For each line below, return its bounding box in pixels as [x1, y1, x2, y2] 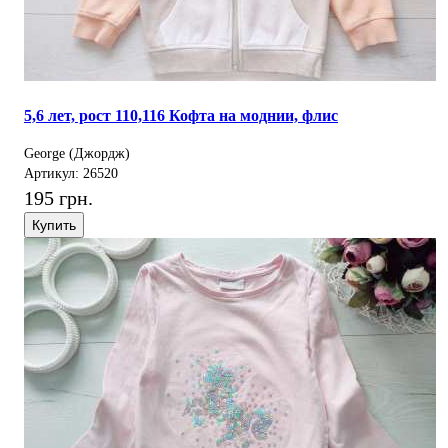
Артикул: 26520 [24, 165, 118, 181]
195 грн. [24, 186, 93, 209]
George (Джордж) [24, 145, 130, 161]
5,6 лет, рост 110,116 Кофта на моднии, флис [24, 106, 338, 124]
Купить [32, 216, 76, 233]
